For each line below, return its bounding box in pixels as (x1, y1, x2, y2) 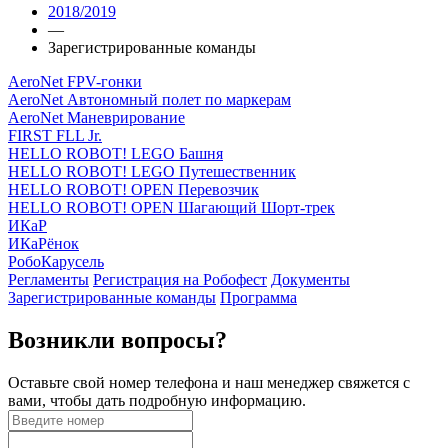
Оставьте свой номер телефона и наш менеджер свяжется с (8, 373, 410, 391)
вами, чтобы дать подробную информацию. (8, 391, 306, 409)
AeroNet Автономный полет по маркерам (8, 90, 291, 108)
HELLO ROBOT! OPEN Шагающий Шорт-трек (8, 198, 335, 216)
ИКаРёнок (8, 234, 79, 252)
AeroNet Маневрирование (8, 108, 185, 126)
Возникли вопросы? (8, 326, 227, 353)
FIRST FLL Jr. (8, 126, 102, 144)
